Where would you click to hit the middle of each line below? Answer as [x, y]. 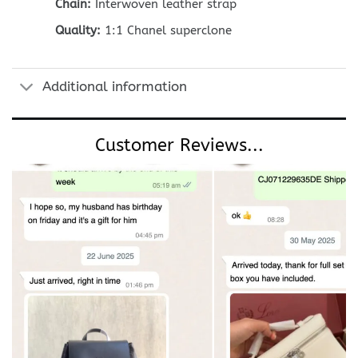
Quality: [78, 31]
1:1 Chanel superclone [166, 31]
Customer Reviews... [179, 145]
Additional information [114, 86]
